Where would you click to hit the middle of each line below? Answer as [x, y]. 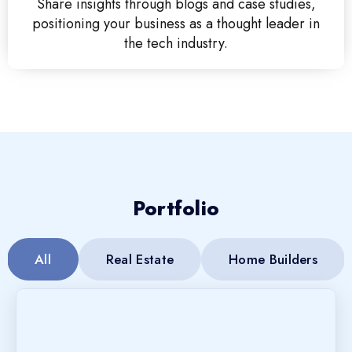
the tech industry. [176, 44]
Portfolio [176, 209]
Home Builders [273, 260]
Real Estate [140, 260]
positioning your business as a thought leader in [176, 24]
